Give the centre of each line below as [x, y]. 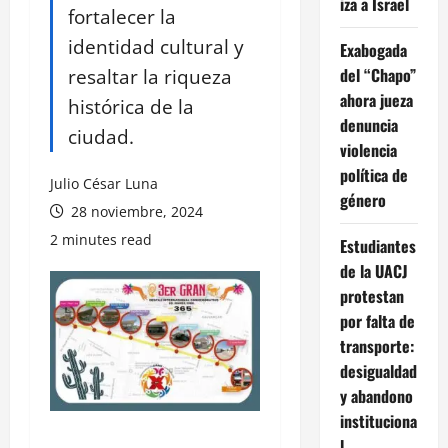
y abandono [376, 396]
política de [373, 175]
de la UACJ [373, 271]
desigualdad [378, 371]
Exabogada [373, 50]
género [362, 200]
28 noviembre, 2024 [135, 212]
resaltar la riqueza [150, 77]
